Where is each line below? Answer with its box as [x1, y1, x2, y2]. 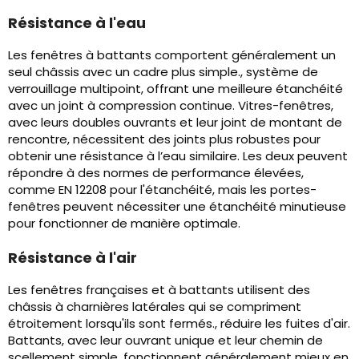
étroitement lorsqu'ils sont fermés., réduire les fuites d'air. [8, 315, 350, 333]
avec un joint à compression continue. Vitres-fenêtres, [8, 97, 333, 115]
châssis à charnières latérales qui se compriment [8, 298, 301, 316]
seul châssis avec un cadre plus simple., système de [8, 63, 318, 81]
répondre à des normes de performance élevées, [8, 164, 304, 182]
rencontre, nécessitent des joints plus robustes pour [8, 131, 321, 148]
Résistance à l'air [8, 248, 137, 268]
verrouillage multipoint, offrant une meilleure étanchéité [8, 80, 343, 98]
